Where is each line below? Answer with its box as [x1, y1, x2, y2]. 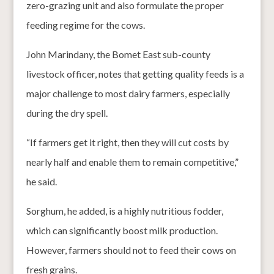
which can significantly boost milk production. [26, 224, 218, 236]
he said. [26, 175, 57, 187]
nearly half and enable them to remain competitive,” [26, 155, 239, 168]
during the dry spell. [26, 106, 108, 119]
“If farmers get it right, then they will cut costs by [26, 136, 229, 148]
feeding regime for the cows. [26, 18, 145, 31]
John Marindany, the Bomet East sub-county [26, 48, 210, 60]
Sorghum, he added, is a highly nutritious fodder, [26, 204, 223, 217]
